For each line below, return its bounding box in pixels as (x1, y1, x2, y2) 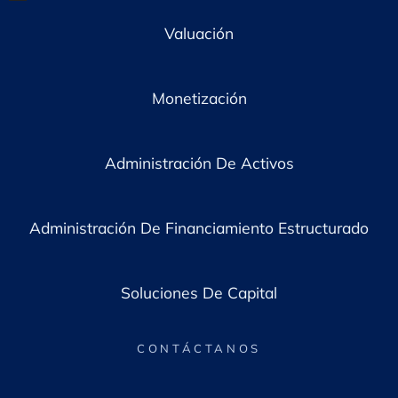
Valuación (164, 22, 234, 43)
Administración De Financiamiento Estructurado (29, 217, 369, 237)
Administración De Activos (104, 152, 294, 172)
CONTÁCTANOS (137, 340, 261, 355)
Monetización (151, 87, 247, 107)
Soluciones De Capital (121, 282, 277, 302)
